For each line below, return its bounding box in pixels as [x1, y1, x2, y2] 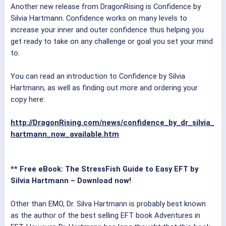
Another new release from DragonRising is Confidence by [11, 2, 201, 12]
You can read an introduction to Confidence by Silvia [11, 72, 185, 81]
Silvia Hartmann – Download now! [11, 176, 131, 186]
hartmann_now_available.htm [11, 130, 119, 139]
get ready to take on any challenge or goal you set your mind [11, 37, 213, 46]
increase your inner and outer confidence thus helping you [11, 25, 204, 35]
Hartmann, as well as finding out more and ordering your [11, 83, 198, 93]
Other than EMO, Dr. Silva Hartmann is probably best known [11, 199, 206, 209]
